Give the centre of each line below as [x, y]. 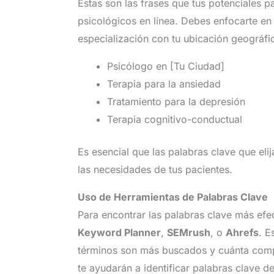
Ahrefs [242, 232]
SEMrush [188, 232]
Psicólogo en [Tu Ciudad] [165, 66]
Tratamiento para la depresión [176, 101]
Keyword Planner [119, 232]
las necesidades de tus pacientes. [155, 169]
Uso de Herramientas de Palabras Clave [172, 197]
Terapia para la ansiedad [164, 83]
